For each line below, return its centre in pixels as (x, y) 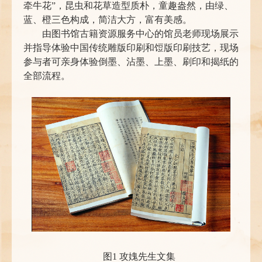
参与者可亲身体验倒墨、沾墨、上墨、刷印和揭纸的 (131, 62)
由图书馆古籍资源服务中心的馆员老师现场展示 (140, 34)
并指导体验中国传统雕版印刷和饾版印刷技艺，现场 (131, 48)
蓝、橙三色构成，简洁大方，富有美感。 (108, 20)
